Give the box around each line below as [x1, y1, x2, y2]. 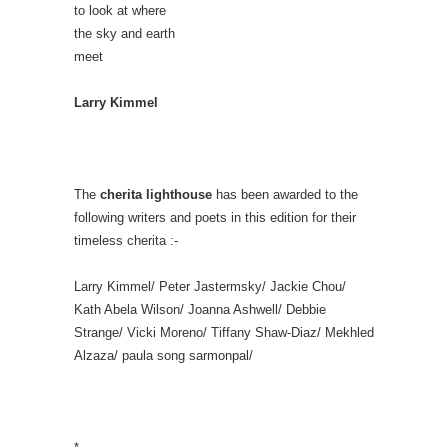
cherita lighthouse [100, 186, 212, 202]
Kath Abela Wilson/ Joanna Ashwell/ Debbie [74, 301, 326, 317]
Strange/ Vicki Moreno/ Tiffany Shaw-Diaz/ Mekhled [74, 324, 374, 340]
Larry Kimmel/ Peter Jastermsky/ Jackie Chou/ [74, 278, 346, 294]
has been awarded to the [212, 186, 358, 202]
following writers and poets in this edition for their [74, 209, 356, 225]
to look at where [74, 2, 166, 18]
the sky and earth [74, 25, 175, 41]
